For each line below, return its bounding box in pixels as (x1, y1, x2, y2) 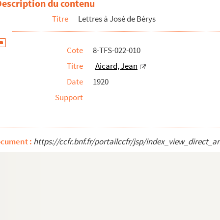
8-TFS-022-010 (93, 45, 140, 55)
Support (55, 92, 83, 103)
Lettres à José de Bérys (78, 13, 156, 24)
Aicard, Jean (95, 60, 137, 71)
